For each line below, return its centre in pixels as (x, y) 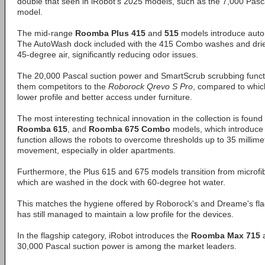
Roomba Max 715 (226, 235)
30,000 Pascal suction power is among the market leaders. (127, 246)
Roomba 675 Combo (130, 129)
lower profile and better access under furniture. (105, 97)
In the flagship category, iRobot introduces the (104, 235)
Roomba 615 (42, 129)
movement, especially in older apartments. (96, 150)
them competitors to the (63, 86)
